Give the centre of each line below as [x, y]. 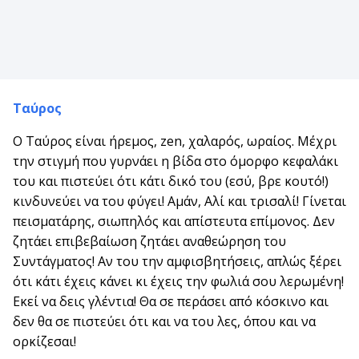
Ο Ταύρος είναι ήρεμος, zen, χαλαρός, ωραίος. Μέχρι [175, 141]
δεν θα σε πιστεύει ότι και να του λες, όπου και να [164, 322]
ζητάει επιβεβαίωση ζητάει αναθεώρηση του [149, 242]
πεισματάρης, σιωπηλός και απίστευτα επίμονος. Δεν [174, 222]
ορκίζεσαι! [44, 342]
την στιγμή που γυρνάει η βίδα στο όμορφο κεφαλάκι [175, 161]
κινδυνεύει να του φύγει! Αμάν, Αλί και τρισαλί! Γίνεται [179, 202]
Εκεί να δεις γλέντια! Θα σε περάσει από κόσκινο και [171, 302]
